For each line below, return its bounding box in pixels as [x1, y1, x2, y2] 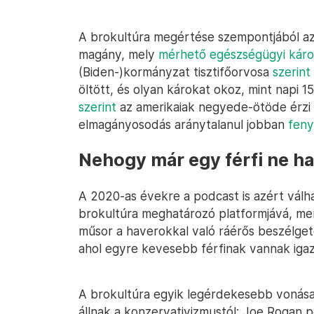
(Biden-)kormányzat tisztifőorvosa [78, 64, 273, 79]
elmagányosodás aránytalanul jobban [78, 117, 288, 132]
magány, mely [78, 47, 158, 62]
